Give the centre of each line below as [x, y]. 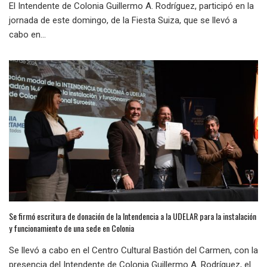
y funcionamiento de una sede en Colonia [72, 228]
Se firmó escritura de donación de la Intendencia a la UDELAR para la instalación [133, 216]
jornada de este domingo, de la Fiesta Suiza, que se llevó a [123, 21]
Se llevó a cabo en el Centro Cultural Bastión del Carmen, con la [133, 251]
